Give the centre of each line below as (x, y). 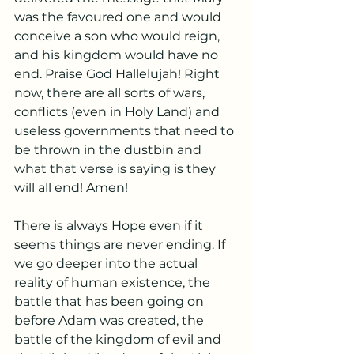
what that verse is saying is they (117, 169)
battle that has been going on (111, 301)
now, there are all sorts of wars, (111, 93)
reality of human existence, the (114, 282)
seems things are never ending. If (121, 245)
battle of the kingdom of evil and (119, 339)
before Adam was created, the (111, 320)
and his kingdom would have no (118, 55)
